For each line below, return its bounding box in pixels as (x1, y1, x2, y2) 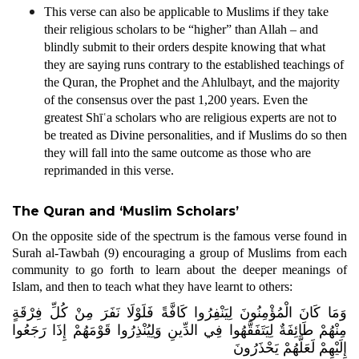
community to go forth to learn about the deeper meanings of (12, 263, 347, 276)
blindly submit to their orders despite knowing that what (44, 40, 325, 54)
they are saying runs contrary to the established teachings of (44, 58, 344, 71)
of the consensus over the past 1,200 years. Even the (44, 93, 308, 107)
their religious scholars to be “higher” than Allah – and (44, 22, 318, 36)
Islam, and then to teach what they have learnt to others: (12, 280, 292, 293)
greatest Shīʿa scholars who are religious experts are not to (44, 111, 337, 124)
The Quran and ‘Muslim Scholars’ (12, 204, 239, 219)
